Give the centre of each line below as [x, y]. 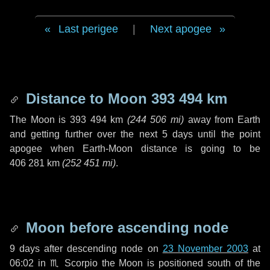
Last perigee [88, 29]
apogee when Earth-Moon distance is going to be [135, 149]
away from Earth [222, 120]
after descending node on [101, 249]
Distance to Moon [86, 99]
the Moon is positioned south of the [179, 263]
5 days [177, 134]
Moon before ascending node [125, 228]
